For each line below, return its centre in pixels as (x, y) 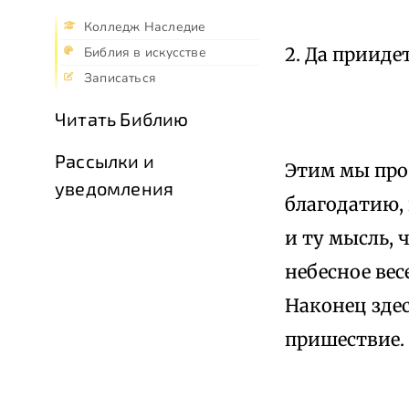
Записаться (121, 79)
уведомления (115, 189)
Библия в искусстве (145, 53)
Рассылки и (105, 161)
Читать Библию (122, 119)
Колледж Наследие (145, 27)
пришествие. (345, 339)
